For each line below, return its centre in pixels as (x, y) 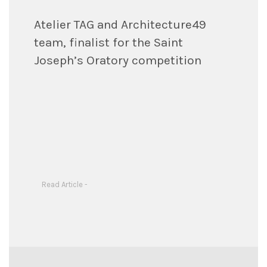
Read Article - (64, 184)
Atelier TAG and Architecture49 (120, 24)
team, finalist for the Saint (108, 42)
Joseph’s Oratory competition (117, 60)
